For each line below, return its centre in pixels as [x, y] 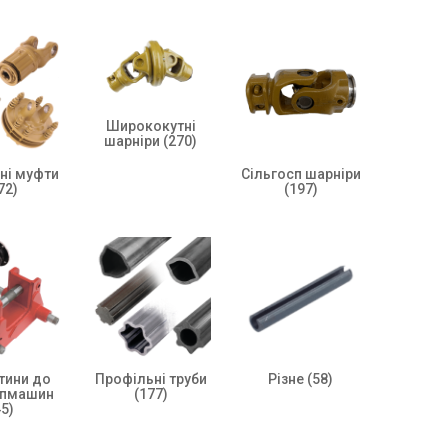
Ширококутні [150, 125]
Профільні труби [150, 378]
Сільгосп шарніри [300, 173]
